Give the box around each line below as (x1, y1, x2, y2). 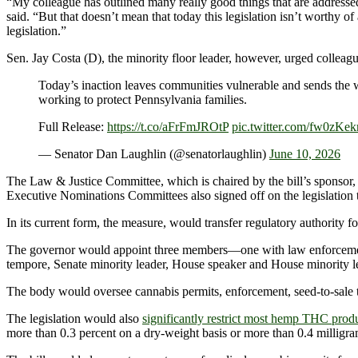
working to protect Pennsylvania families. (38, 93, 247, 107)
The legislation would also (6, 312, 142, 326)
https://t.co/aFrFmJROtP (107, 120, 229, 134)
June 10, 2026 (269, 147, 340, 161)
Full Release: (38, 120, 107, 134)
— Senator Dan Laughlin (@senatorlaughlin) (38, 147, 269, 161)
